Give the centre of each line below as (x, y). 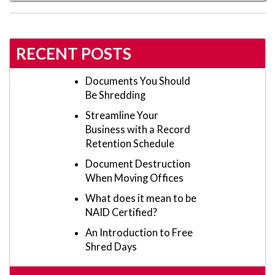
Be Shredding (115, 95)
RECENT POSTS (74, 54)
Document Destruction (138, 164)
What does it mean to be (141, 199)
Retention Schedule (130, 144)
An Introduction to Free (139, 233)
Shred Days (111, 247)
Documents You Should (138, 81)
